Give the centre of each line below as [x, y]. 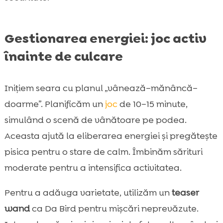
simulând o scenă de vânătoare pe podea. [95, 120]
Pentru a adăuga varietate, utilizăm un [88, 193]
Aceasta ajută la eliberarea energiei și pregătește [111, 136]
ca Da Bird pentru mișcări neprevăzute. [114, 209]
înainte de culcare [63, 56]
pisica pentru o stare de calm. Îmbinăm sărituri [103, 152]
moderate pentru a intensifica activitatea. [93, 168]
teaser [185, 193]
